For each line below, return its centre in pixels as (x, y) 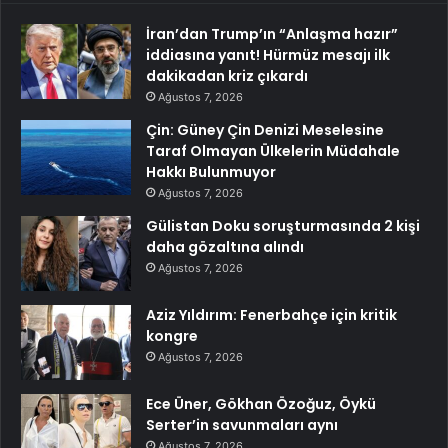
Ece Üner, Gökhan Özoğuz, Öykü (261, 404)
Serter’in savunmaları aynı (242, 425)
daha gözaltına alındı (225, 247)
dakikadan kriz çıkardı (227, 76)
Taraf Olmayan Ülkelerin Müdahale (273, 151)
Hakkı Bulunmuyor (211, 172)
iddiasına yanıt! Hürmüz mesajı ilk (268, 55)
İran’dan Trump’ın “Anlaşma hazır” (272, 34)
